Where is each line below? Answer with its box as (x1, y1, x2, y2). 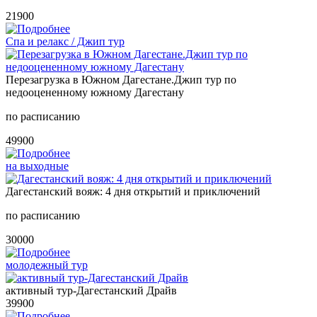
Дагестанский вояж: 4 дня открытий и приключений (6, 185, 260, 197)
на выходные (6, 159, 69, 172)
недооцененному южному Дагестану (6, 86, 184, 98)
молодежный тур (6, 258, 88, 271)
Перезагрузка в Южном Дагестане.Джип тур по (6, 73, 236, 86)
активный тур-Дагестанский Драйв (6, 284, 177, 296)
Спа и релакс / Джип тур (6, 35, 125, 47)
